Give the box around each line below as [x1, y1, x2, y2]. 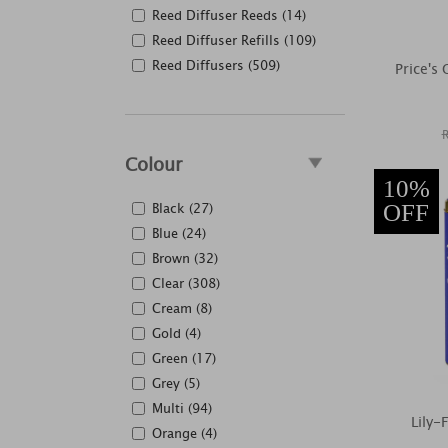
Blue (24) [152, 223, 206, 244]
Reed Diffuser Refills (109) [152, 30, 316, 51]
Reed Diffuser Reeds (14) [152, 5, 306, 26]
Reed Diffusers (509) [152, 55, 280, 76]
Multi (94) [152, 398, 212, 419]
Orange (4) [152, 423, 217, 444]
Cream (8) [152, 298, 212, 319]
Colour [125, 150, 182, 179]
